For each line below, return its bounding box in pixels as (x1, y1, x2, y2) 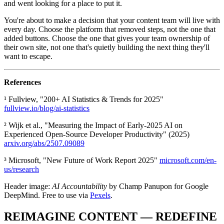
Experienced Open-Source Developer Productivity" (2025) (4, 130, 189, 139)
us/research (4, 165, 39, 174)
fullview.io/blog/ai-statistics (4, 104, 89, 113)
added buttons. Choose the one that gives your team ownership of (4, 34, 210, 43)
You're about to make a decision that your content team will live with (4, 16, 220, 25)
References (4, 78, 41, 87)
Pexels (90, 191, 110, 200)
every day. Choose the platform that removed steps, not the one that (4, 25, 215, 34)
